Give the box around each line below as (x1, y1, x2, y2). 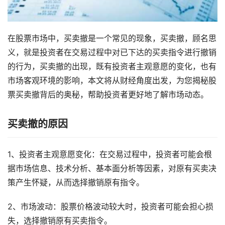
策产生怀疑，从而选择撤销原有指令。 (8, 178, 144, 188)
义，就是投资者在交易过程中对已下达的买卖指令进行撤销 (8, 48, 216, 58)
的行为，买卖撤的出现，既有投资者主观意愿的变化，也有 (8, 62, 216, 72)
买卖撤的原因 (8, 118, 68, 131)
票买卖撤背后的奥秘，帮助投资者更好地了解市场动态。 (8, 90, 208, 100)
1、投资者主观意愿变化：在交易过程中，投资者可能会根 (8, 150, 212, 160)
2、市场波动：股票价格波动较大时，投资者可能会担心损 (8, 202, 213, 212)
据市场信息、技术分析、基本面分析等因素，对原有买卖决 (8, 164, 216, 174)
